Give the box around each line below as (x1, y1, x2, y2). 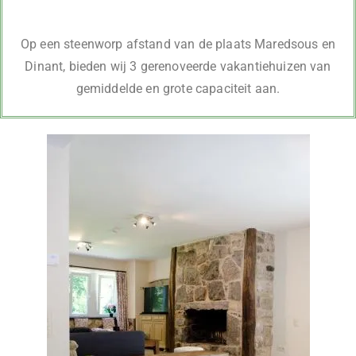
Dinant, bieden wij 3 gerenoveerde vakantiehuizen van (25, 59, 331, 74)
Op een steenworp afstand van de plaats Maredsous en (20, 37, 336, 52)
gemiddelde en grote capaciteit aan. (75, 81, 281, 96)
